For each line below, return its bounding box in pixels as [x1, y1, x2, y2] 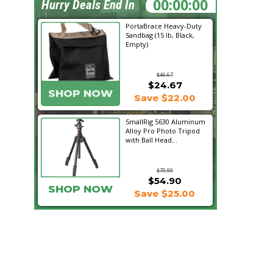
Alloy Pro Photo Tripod [126, 126, 200, 135]
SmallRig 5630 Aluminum [126, 117, 205, 126]
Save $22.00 [133, 92, 196, 104]
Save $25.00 [134, 188, 195, 199]
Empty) [126, 40, 148, 49]
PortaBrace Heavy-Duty [126, 21, 202, 30]
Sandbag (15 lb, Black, [126, 30, 194, 40]
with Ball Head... [126, 135, 177, 144]
